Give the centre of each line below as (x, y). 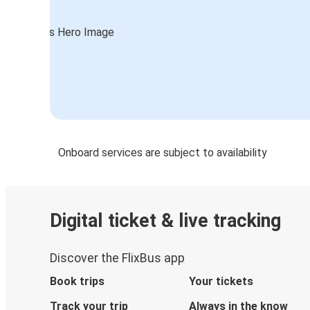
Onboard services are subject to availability (163, 152)
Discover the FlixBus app (117, 258)
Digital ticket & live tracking (165, 221)
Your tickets (221, 281)
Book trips (77, 281)
